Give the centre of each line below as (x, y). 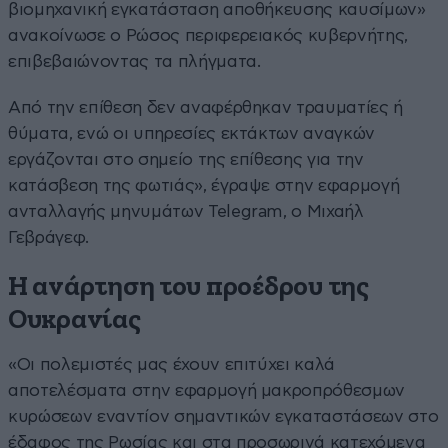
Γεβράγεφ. (48, 237)
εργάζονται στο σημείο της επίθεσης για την (186, 159)
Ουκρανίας (74, 320)
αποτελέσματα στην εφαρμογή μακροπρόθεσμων (207, 390)
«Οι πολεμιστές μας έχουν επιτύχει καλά (172, 364)
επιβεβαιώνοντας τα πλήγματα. (134, 61)
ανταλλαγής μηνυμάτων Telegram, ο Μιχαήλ (186, 211)
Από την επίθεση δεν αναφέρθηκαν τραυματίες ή (206, 107)
